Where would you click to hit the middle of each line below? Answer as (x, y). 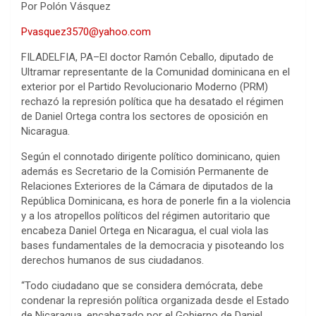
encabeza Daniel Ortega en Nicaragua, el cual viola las (145, 231)
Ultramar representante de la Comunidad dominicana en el (156, 72)
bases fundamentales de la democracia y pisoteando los (153, 246)
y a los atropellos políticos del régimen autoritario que (146, 216)
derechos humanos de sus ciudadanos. (113, 261)
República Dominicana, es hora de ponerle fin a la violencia (156, 201)
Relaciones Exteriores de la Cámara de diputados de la (147, 187)
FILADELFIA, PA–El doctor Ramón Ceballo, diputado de (147, 57)
